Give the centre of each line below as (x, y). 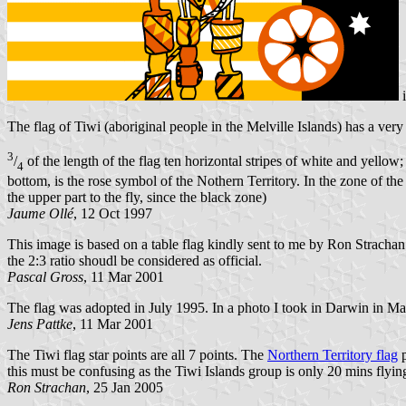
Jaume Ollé (40, 214)
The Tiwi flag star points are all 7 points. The (137, 355)
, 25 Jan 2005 (125, 388)
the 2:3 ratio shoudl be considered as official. (135, 261)
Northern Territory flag (333, 355)
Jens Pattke (40, 324)
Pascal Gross (45, 277)
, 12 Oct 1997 (113, 214)
